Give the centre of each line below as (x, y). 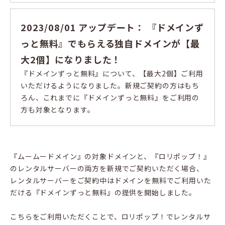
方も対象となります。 (58, 110)
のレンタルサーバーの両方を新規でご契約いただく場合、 (107, 168)
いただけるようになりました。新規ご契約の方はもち (110, 86)
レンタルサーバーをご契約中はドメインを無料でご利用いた (111, 181)
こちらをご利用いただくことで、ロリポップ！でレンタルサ (110, 217)
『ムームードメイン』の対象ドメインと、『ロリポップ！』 (110, 156)
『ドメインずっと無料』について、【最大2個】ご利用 (112, 74)
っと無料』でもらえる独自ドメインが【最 (110, 43)
